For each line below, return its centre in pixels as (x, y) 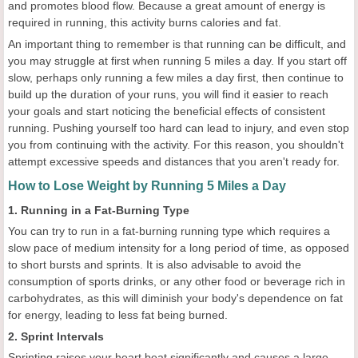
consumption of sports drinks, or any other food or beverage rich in (177, 282)
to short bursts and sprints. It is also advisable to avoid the (155, 265)
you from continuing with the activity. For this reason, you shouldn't (176, 145)
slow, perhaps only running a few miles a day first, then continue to (176, 78)
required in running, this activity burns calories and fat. (145, 23)
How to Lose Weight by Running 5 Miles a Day (147, 186)
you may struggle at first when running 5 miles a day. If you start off (177, 61)
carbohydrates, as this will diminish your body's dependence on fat (175, 298)
